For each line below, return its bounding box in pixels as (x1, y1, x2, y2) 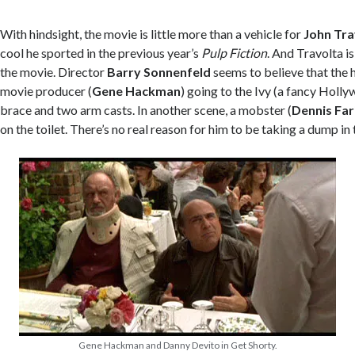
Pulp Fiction (201, 45, 268, 60)
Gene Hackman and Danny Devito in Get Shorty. (78, 339, 277, 351)
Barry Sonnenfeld (107, 64, 212, 79)
